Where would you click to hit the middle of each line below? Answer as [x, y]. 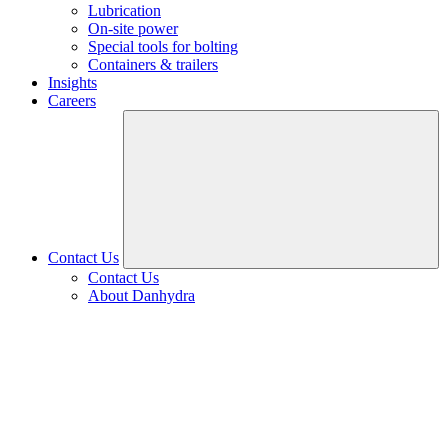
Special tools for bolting [163, 46]
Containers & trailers [153, 64]
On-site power [133, 28]
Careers [72, 100]
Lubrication [124, 10]
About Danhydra [141, 295]
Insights [72, 82]
